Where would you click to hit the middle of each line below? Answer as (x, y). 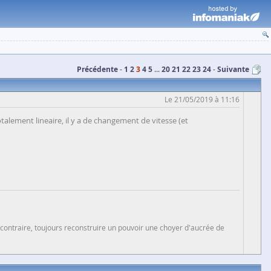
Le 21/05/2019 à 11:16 (202, 99)
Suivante (233, 69)
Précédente (97, 69)
